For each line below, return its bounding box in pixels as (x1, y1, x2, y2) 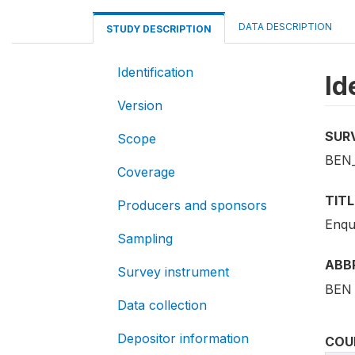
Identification (117, 64, 193, 80)
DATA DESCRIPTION (239, 21, 332, 32)
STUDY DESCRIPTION (106, 23, 212, 35)
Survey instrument (117, 264, 229, 280)
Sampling (117, 231, 173, 246)
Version (117, 97, 162, 113)
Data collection (117, 297, 207, 313)
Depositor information (117, 330, 249, 346)
